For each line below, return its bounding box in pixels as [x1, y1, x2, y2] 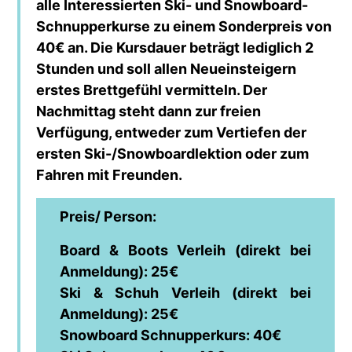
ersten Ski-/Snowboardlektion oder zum [36, 145, 310, 162]
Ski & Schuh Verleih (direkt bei [60, 284, 311, 301]
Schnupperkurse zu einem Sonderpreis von [36, 17, 332, 35]
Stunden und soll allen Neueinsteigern [36, 60, 297, 77]
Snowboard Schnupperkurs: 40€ [60, 326, 282, 343]
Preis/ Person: [60, 207, 157, 225]
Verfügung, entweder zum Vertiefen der [36, 123, 307, 141]
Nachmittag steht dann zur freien [36, 102, 262, 119]
